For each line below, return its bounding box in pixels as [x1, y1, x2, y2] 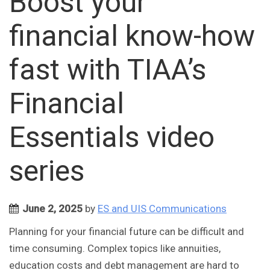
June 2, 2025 [22, 202, 83, 215]
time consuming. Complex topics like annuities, [9, 242, 221, 255]
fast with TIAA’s [9, 52, 206, 87]
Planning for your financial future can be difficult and [9, 225, 244, 238]
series [9, 154, 84, 189]
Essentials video [9, 120, 215, 155]
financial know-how [9, 19, 255, 54]
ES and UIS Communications [98, 202, 227, 215]
